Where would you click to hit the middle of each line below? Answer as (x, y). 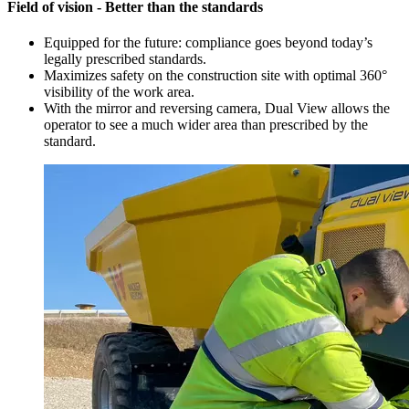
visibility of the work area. (119, 92)
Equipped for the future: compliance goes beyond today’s (208, 43)
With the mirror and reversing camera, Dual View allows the (217, 109)
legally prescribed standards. (125, 59)
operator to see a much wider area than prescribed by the (206, 125)
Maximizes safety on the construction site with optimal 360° (215, 76)
